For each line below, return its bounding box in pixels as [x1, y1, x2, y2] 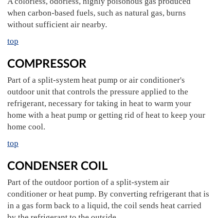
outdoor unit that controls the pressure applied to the [7, 87, 188, 96]
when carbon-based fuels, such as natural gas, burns [7, 8, 186, 18]
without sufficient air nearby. [7, 20, 107, 29]
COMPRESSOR [7, 56, 87, 70]
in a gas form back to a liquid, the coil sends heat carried [7, 201, 201, 210]
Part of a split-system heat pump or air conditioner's [7, 75, 185, 85]
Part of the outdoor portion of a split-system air [7, 178, 169, 187]
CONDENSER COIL [7, 158, 108, 172]
